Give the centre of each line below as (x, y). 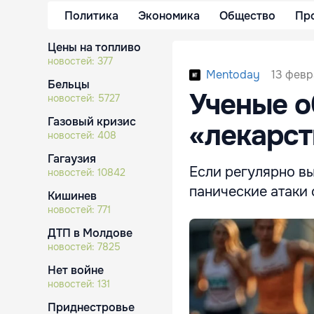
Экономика (169, 15)
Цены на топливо (94, 47)
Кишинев (72, 196)
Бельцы (69, 84)
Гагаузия (72, 159)
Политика (91, 15)
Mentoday (233, 75)
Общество (247, 15)
